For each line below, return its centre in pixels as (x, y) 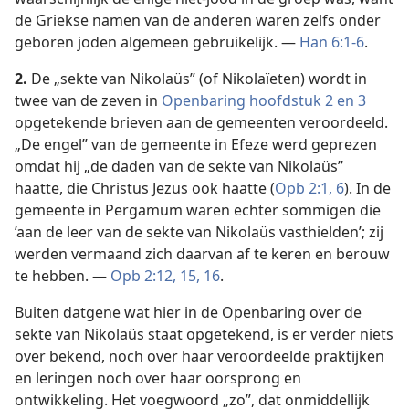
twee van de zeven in (88, 100)
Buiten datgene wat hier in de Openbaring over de (188, 312)
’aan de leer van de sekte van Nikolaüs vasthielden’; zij (199, 232)
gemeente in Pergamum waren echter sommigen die (198, 210)
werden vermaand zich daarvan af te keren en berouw (202, 254)
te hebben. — (63, 276)
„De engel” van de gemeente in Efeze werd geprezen (196, 144)
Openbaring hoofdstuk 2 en (258, 100)
